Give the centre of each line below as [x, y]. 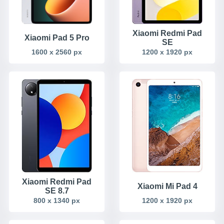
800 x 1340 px [57, 200]
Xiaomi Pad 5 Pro [57, 37]
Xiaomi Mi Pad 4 [167, 186]
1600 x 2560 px [57, 52]
